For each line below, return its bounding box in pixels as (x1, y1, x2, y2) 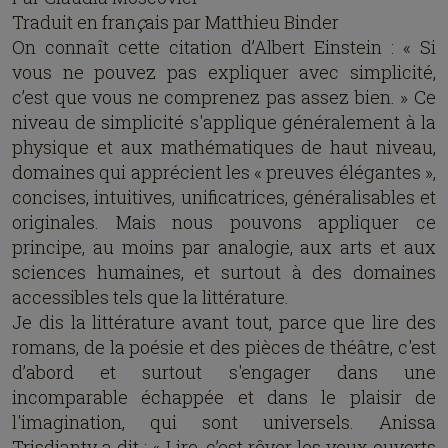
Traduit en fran (12, 10, 136, 34)
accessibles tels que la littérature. (12, 285, 289, 309)
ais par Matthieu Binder (145, 10, 339, 34)
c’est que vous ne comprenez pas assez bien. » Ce (12, 85, 436, 109)
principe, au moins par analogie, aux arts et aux (12, 235, 436, 259)
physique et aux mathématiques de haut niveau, (12, 135, 436, 159)
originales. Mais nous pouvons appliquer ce (12, 210, 436, 234)
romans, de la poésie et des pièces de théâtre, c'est (12, 335, 436, 359)
